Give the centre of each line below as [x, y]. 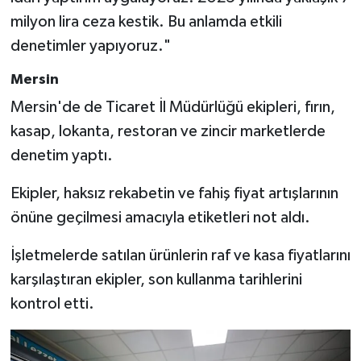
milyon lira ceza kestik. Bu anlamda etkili [146, 21]
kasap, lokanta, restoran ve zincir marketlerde [168, 132]
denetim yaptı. [61, 156]
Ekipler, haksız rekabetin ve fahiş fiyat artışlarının [174, 194]
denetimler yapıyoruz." [90, 46]
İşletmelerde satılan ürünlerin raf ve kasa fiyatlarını [180, 256]
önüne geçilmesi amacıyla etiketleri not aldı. [160, 218]
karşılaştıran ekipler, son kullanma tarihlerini [156, 280]
